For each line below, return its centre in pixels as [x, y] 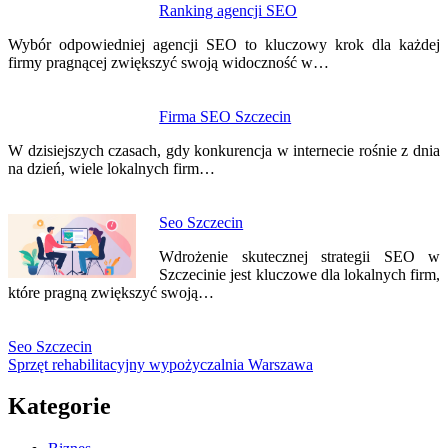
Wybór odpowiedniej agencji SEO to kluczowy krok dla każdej [224, 44]
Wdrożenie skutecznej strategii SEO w [299, 256]
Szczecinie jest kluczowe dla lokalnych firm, [299, 274]
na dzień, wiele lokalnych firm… [111, 168]
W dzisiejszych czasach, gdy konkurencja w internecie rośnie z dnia [224, 150]
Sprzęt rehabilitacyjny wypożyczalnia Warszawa [160, 364]
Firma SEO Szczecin [225, 116]
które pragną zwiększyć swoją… [111, 292]
